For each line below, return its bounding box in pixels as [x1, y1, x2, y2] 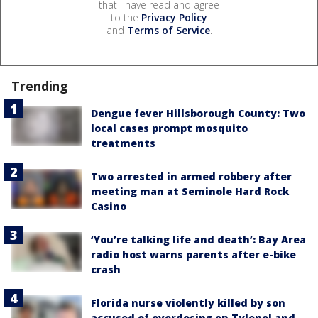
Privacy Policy [141, 11, 207, 25]
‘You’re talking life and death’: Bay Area [91, 233, 306, 247]
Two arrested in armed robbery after [91, 170, 292, 184]
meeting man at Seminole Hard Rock [91, 185, 289, 199]
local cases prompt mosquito [91, 121, 248, 136]
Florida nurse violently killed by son [91, 296, 285, 310]
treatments [91, 136, 155, 150]
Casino [91, 199, 126, 214]
